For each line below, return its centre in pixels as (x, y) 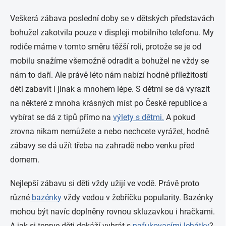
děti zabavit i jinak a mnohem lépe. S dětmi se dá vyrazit (110, 89)
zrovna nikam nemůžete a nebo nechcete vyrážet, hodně (109, 132)
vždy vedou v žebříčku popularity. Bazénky (137, 198)
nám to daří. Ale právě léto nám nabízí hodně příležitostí (109, 75)
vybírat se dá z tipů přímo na (62, 118)
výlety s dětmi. (138, 118)
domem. (26, 160)
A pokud (180, 118)
